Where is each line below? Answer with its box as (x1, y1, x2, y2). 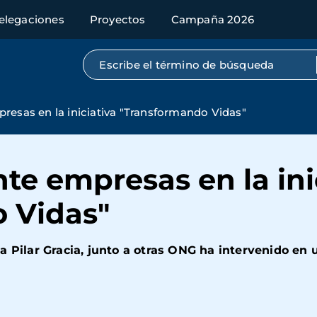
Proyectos (89, 13, 146, 26)
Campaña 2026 (171, 13, 255, 26)
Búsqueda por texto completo (97, 54, 270, 69)
